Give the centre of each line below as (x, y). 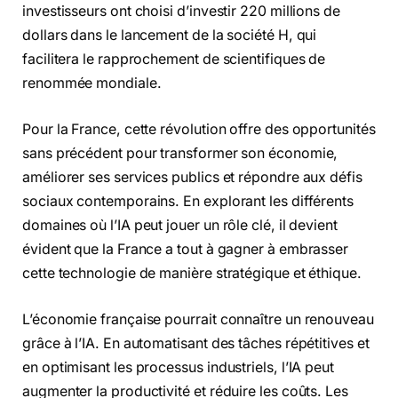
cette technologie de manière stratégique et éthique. (192, 273)
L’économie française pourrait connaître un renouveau (198, 319)
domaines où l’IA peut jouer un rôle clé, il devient (180, 225)
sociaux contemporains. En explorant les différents (188, 201)
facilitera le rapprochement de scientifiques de (174, 60)
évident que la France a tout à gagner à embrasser (186, 249)
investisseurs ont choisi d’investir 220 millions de (181, 12)
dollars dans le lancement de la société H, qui (170, 36)
